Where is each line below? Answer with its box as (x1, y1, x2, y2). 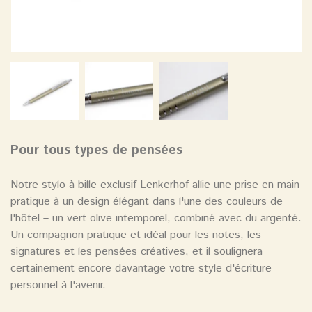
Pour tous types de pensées (10, 140, 182, 159)
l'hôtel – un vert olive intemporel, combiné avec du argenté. (10, 210, 302, 226)
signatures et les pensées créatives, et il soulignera (10, 243, 263, 260)
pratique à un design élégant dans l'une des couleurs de (10, 193, 283, 210)
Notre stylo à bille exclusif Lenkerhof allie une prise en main (10, 176, 299, 193)
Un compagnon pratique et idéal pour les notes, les (10, 226, 261, 243)
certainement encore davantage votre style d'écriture (10, 260, 272, 276)
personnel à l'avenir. (10, 276, 106, 293)
